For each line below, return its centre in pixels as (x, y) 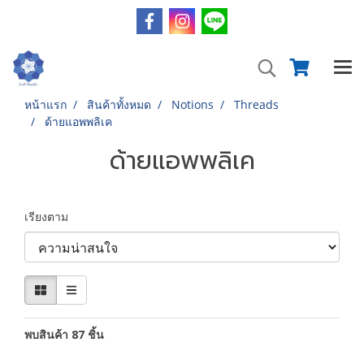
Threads (256, 104)
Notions (193, 104)
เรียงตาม (51, 217)
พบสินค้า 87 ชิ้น (64, 334)
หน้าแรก (45, 104)
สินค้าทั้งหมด (119, 104)
